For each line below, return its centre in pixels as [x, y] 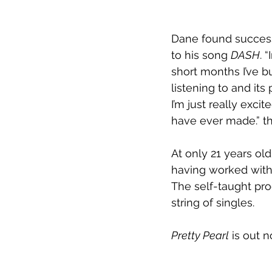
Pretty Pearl [200, 235]
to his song [201, 55]
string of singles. [214, 202]
